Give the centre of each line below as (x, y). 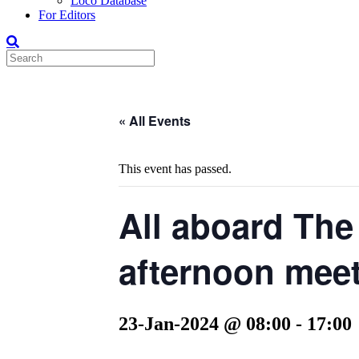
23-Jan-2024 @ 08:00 (205, 324)
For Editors (67, 15)
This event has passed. (175, 169)
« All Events (155, 121)
